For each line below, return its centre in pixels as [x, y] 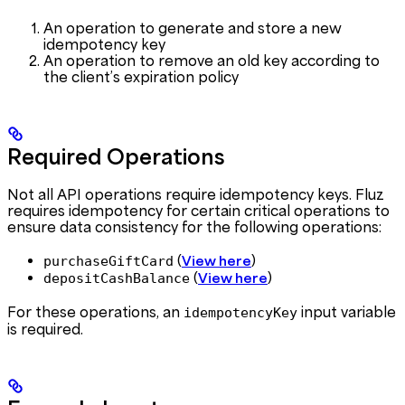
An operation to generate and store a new [193, 28]
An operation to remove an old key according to [212, 60]
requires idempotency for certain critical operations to [198, 211]
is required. [45, 329]
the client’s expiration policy [141, 76]
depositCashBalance [117, 278]
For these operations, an [95, 311]
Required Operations [116, 157]
